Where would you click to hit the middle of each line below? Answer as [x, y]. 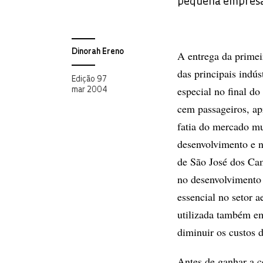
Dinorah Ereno [98, 52]
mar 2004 [90, 90]
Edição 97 [89, 80]
